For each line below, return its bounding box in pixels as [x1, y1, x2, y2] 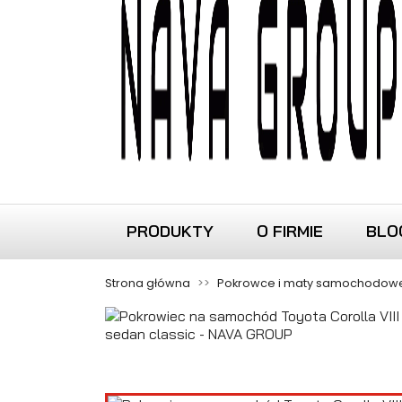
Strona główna [105, 275, 190, 291]
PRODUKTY [127, 220, 214, 241]
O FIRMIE [257, 220, 323, 241]
